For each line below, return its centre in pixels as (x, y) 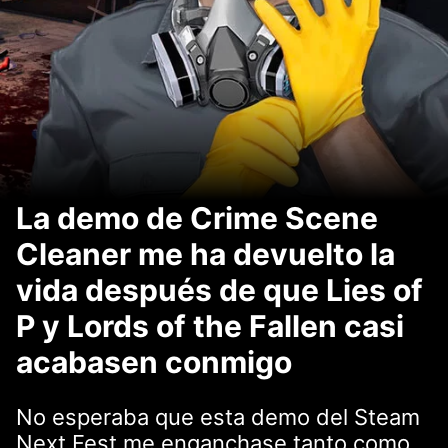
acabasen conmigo (154, 362)
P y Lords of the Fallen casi (210, 326)
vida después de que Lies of (219, 290)
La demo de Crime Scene (197, 218)
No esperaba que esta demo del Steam (218, 417)
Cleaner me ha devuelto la (205, 254)
